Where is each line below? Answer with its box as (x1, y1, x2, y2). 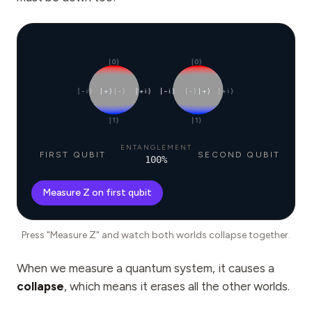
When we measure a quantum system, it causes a (17, 261, 274, 275)
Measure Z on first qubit (42, 187, 152, 198)
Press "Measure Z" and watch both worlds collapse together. (22, 229, 290, 241)
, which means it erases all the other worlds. (64, 279, 290, 293)
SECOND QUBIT (198, 149, 281, 159)
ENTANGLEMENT (120, 143, 192, 152)
